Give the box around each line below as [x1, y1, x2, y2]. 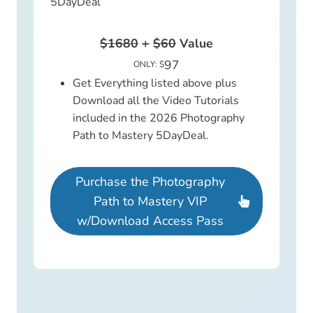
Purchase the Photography [75, 173, 225, 191]
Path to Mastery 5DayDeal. [73, 128, 209, 144]
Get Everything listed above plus [73, 75, 237, 92]
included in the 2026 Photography [73, 110, 245, 126]
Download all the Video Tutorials [73, 93, 239, 109]
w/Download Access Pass [77, 212, 224, 230]
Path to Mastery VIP [94, 193, 207, 210]
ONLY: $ [133, 59, 164, 71]
